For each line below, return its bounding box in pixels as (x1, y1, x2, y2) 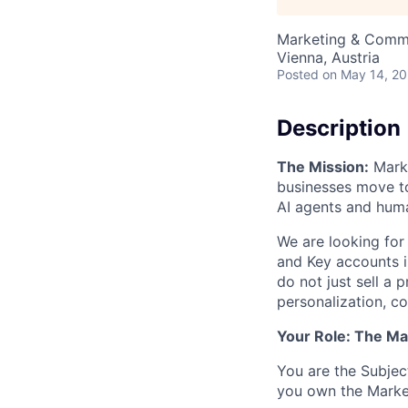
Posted (277, 66, 319, 82)
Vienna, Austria (277, 48, 380, 66)
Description (277, 115, 401, 141)
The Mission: (277, 157, 369, 176)
